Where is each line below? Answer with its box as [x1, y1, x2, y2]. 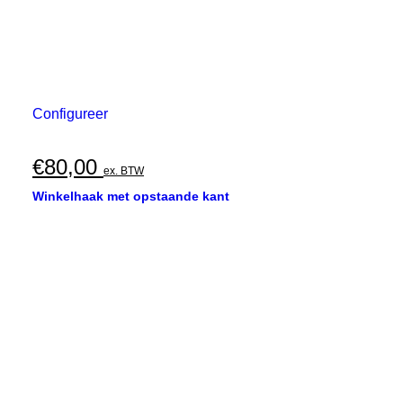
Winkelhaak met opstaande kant [32, 189, 229, 203]
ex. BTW [103, 165, 144, 177]
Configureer [32, 106, 108, 121]
